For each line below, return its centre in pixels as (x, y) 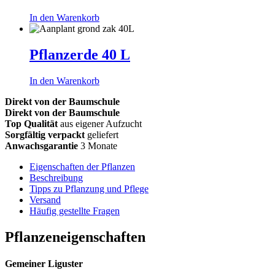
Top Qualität (31, 123)
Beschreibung (56, 177)
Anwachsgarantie (41, 145)
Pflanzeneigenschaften (75, 237)
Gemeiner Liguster (44, 264)
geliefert (102, 134)
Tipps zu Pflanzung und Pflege (89, 188)
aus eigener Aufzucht (100, 123)
